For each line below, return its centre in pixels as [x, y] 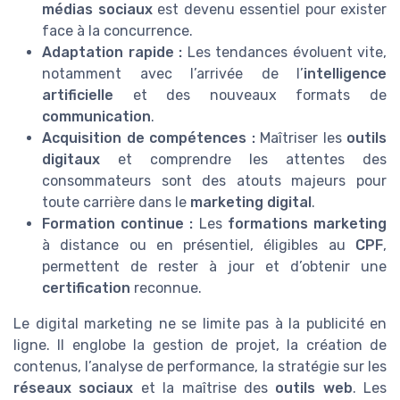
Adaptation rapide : [112, 53]
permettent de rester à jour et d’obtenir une [214, 267]
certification [86, 288]
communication [96, 117]
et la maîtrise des [204, 388]
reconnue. [166, 288]
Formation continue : [118, 224]
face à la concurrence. [117, 31]
